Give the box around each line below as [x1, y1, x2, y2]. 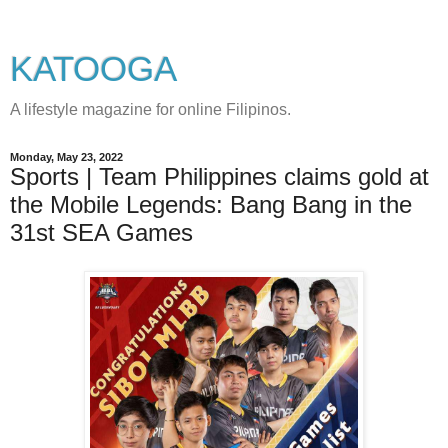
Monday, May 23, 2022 [10, 151, 123, 163]
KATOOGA [10, 50, 177, 88]
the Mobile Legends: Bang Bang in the [10, 191, 412, 218]
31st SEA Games [10, 219, 193, 246]
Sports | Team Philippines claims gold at [10, 163, 429, 190]
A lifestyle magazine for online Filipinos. [10, 101, 291, 118]
